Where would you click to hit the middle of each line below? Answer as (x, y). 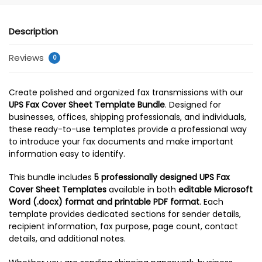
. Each (211, 202)
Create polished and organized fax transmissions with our (126, 92)
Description (33, 32)
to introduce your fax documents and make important (121, 141)
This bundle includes (51, 177)
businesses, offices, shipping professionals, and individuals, (127, 117)
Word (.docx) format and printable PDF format (104, 202)
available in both (142, 190)
